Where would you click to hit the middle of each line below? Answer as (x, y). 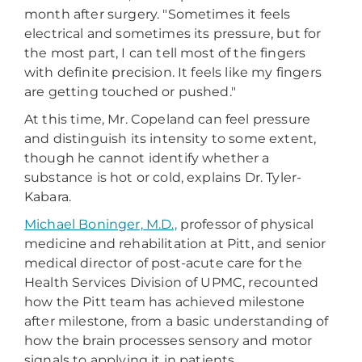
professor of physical (245, 224)
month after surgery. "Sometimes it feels (158, 14)
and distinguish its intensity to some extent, (170, 139)
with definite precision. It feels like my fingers (173, 72)
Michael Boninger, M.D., (101, 224)
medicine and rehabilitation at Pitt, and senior (175, 244)
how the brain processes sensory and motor (168, 341)
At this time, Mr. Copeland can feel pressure (168, 119)
